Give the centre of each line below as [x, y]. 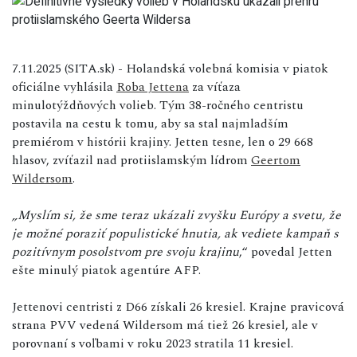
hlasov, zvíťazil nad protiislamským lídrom [131, 160]
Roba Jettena [153, 86]
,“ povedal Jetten [286, 251]
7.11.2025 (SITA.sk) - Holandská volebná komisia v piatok [170, 68]
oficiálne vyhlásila [64, 86]
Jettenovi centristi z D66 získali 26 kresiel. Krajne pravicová [178, 306]
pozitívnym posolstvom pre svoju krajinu [126, 251]
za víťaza [215, 86]
